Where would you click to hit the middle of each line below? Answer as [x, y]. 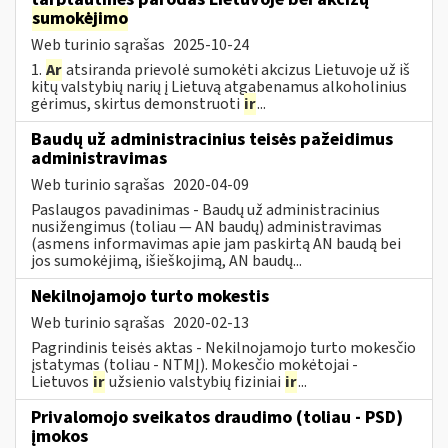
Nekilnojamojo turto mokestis [150, 296]
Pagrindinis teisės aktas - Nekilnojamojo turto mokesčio [223, 347]
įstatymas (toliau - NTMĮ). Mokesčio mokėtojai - [194, 364]
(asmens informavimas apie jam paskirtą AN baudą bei [216, 243]
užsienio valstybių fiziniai [195, 381]
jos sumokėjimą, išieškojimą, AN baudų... [166, 260]
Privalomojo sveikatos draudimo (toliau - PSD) [217, 417]
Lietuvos [61, 381]
